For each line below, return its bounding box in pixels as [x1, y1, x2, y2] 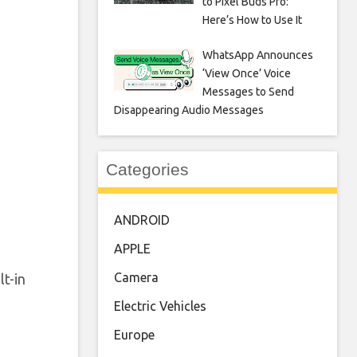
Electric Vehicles [114, 299, 206, 313]
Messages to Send [202, 85, 294, 98]
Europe [114, 328, 155, 342]
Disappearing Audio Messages [114, 104, 264, 116]
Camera [114, 270, 159, 284]
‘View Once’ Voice [202, 67, 291, 80]
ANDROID [114, 213, 170, 227]
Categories [106, 160, 189, 178]
